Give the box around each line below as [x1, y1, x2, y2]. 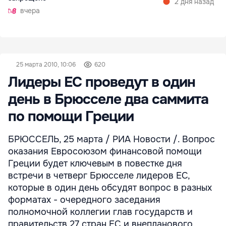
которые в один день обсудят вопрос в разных [8, 182, 212, 193]
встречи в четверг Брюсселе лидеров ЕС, [8, 170, 190, 181]
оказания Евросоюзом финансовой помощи [8, 146, 202, 157]
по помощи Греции [8, 107, 134, 126]
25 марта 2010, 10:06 [16, 61, 76, 69]
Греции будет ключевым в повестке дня [8, 158, 182, 169]
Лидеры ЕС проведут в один [8, 73, 195, 91]
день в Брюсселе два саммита [8, 90, 208, 108]
